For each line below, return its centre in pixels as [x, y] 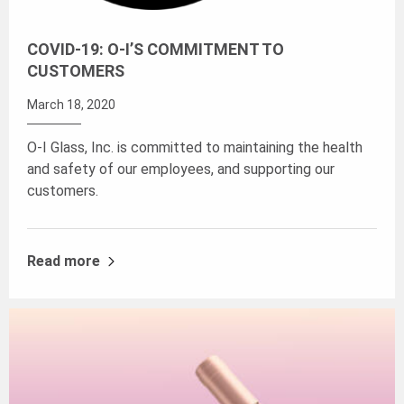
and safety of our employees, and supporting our [181, 169]
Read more [64, 262]
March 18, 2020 [71, 104]
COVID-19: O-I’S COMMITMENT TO [156, 49]
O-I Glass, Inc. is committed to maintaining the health [195, 147]
